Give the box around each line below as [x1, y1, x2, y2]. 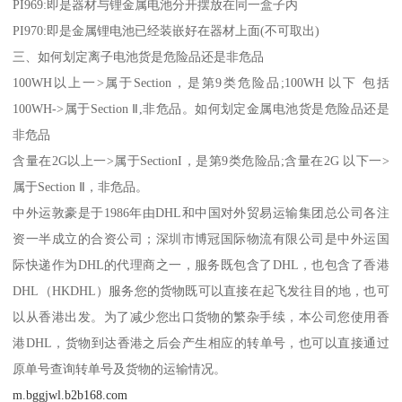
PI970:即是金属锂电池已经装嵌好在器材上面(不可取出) [13, 23, 320, 39]
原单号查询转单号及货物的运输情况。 [13, 362, 227, 377]
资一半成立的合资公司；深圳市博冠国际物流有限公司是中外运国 [13, 232, 389, 247]
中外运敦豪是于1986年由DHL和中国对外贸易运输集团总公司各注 [13, 205, 389, 221]
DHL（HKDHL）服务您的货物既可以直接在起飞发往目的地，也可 [13, 284, 389, 299]
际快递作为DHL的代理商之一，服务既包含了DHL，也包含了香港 [13, 258, 389, 273]
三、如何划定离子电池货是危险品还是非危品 [13, 49, 265, 65]
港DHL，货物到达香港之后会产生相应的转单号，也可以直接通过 [13, 336, 389, 351]
